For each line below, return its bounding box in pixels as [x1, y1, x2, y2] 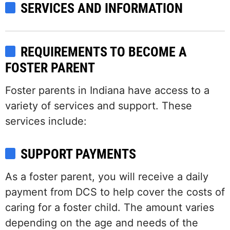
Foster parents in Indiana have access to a [5, 84, 209, 97]
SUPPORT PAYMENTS [21, 146, 136, 162]
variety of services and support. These [5, 100, 192, 112]
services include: [5, 115, 87, 128]
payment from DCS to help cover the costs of [5, 186, 225, 199]
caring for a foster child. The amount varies [5, 201, 214, 214]
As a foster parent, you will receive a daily [5, 170, 208, 183]
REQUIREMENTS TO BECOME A [21, 44, 187, 60]
